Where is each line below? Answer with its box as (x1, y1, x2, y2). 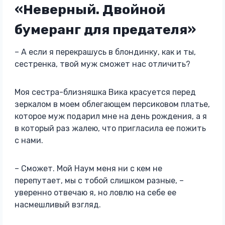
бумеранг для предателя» (14, 21, 196, 38)
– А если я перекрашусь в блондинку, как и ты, (14, 47, 196, 57)
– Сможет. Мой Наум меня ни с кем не (14, 164, 162, 173)
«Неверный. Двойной (14, 1, 165, 18)
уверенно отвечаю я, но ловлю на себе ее (14, 188, 176, 197)
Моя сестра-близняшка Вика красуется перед (14, 87, 196, 97)
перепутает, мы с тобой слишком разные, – (14, 176, 184, 185)
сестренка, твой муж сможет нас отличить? (14, 59, 190, 69)
